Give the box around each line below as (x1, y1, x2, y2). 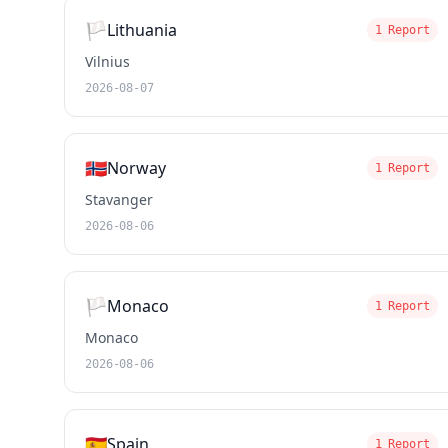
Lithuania (107, 19, 177, 41)
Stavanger (85, 190, 153, 209)
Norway (107, 157, 166, 179)
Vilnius (85, 52, 130, 71)
